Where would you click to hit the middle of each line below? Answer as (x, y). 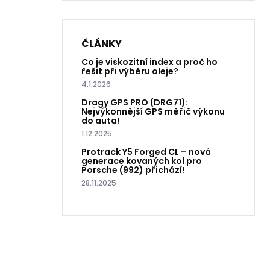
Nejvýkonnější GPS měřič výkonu (153, 111)
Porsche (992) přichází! (133, 170)
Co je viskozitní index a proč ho (149, 62)
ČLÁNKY (102, 43)
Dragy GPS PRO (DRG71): (135, 102)
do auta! (100, 120)
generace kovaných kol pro (142, 161)
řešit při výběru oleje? (130, 71)
